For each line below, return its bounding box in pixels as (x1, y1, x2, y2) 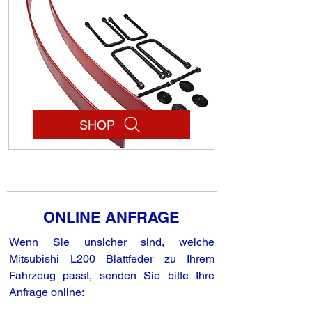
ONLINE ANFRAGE (43, 208, 180, 227)
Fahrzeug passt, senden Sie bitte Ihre (9, 269, 214, 283)
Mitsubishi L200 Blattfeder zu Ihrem (9, 252, 214, 266)
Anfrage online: (9, 286, 84, 299)
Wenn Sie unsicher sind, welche (9, 235, 214, 249)
